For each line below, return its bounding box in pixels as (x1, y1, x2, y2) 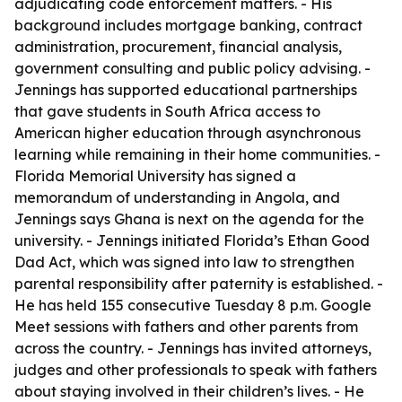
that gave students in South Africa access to (14, 102, 320, 120)
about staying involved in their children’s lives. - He (14, 382, 364, 400)
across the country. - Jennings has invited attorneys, (14, 339, 371, 357)
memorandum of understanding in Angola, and (14, 188, 340, 206)
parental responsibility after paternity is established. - (14, 275, 383, 293)
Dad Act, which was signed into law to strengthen (14, 253, 354, 271)
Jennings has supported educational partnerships (14, 81, 357, 99)
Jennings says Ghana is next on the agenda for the (14, 210, 364, 228)
